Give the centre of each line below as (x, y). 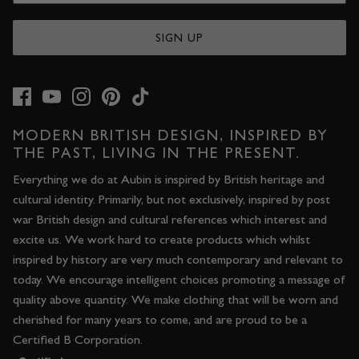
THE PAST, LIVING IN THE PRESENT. (157, 153)
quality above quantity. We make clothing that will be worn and (175, 300)
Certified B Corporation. (78, 340)
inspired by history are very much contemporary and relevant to (178, 260)
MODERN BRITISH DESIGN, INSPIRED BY (170, 135)
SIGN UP (179, 38)
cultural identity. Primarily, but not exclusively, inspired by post (171, 200)
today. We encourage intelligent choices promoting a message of (179, 280)
